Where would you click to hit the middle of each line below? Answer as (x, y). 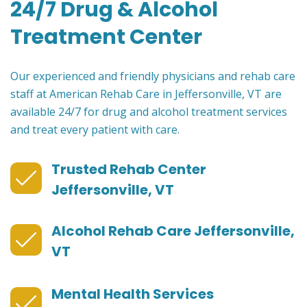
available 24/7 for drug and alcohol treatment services (149, 112)
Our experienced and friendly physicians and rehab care (153, 76)
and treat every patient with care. (95, 130)
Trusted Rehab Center (129, 170)
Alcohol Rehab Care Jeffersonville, (173, 231)
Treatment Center (106, 37)
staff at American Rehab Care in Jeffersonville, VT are (146, 94)
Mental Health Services (133, 294)
